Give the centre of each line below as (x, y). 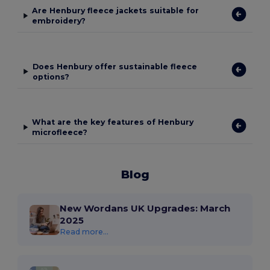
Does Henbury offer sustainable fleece (115, 66)
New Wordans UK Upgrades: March (145, 209)
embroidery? (58, 21)
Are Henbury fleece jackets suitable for (115, 11)
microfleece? (60, 133)
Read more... (84, 232)
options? (51, 77)
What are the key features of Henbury (113, 122)
